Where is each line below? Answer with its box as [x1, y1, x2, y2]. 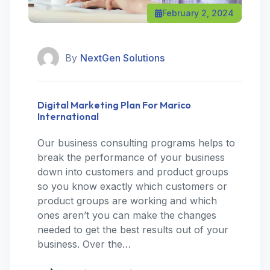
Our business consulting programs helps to [37, 137, 235, 149]
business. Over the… [37, 238, 131, 250]
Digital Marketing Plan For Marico [37, 99, 191, 111]
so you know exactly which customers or [37, 180, 227, 192]
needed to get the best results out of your [37, 224, 228, 236]
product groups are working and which [37, 195, 217, 207]
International [37, 110, 99, 122]
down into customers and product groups [37, 166, 228, 178]
